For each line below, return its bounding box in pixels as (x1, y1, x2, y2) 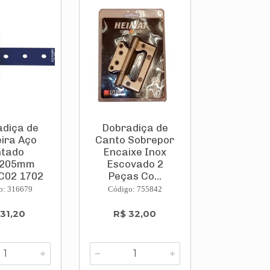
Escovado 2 (106, 158, 163, 171)
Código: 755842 (107, 184, 162, 194)
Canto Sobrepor (95, 134, 175, 146)
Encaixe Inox (103, 146, 167, 159)
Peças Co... (108, 170, 162, 183)
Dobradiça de (101, 122, 168, 134)
